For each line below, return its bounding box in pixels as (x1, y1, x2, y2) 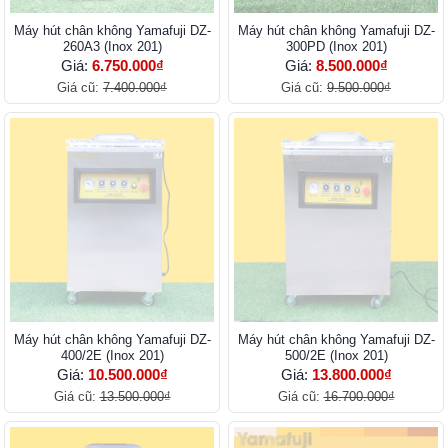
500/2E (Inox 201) (284, 347, 388, 363)
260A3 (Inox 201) (62, 38, 162, 54)
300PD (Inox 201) (285, 38, 387, 54)
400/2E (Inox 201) (60, 347, 164, 363)
